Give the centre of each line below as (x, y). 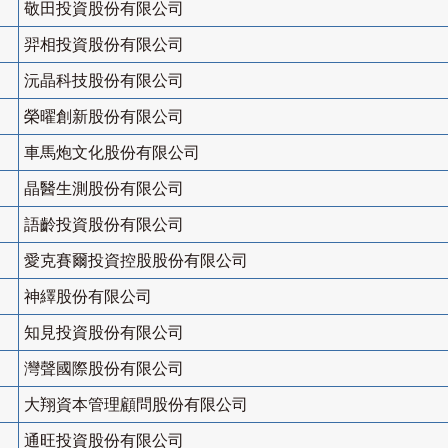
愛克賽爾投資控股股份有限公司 (136, 261)
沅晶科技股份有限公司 (104, 81)
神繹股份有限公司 (88, 297)
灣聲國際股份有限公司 (104, 369)
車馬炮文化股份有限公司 (112, 153)
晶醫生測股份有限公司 (104, 189)
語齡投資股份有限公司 (104, 225)
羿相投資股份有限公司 (104, 45)
